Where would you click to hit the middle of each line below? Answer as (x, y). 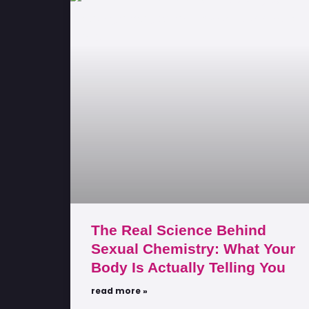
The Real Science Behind (179, 230)
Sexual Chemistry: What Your (193, 248)
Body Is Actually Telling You (188, 267)
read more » (119, 290)
